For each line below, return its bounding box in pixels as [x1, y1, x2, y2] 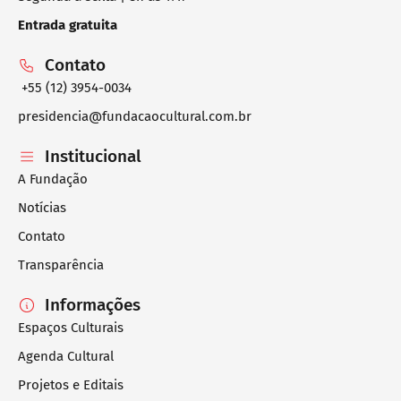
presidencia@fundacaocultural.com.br [18, 108, 252, 125]
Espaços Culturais [18, 320, 124, 337]
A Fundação [18, 171, 88, 188]
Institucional [45, 146, 141, 167]
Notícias [18, 200, 66, 217]
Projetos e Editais [18, 377, 124, 394]
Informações [45, 294, 141, 316]
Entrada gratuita [18, 17, 117, 34]
